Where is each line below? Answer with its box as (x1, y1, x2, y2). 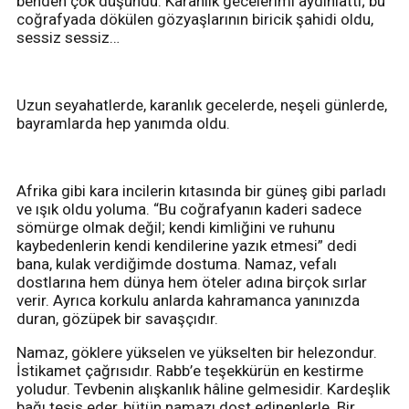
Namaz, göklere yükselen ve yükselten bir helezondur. (16, 342, 377, 362)
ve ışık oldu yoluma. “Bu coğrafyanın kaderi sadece (16, 199, 362, 218)
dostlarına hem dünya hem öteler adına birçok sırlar (16, 272, 367, 291)
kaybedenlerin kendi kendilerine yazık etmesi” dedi (16, 236, 357, 255)
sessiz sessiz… (16, 27, 123, 47)
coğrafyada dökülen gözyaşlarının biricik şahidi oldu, (16, 9, 373, 28)
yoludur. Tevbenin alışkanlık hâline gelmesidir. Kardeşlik (16, 379, 390, 398)
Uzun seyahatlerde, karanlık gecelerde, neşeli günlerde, (16, 95, 387, 114)
